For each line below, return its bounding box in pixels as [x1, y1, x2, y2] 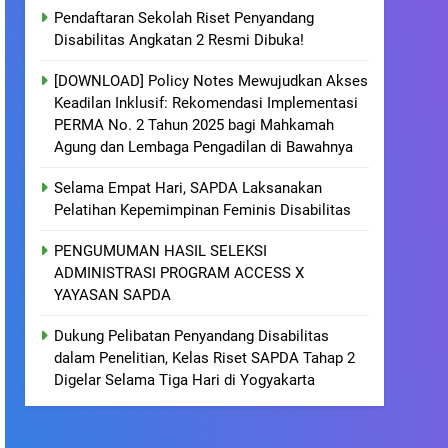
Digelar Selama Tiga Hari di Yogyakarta [54, 371, 316, 389]
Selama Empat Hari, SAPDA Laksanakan [54, 179, 323, 197]
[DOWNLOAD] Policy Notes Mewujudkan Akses [54, 72, 369, 90]
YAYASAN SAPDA [54, 286, 172, 304]
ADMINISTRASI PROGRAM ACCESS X [54, 264, 305, 282]
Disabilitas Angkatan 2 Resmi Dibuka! [54, 31, 305, 49]
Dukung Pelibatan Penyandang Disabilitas [54, 327, 330, 345]
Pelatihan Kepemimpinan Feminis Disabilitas [54, 201, 352, 219]
